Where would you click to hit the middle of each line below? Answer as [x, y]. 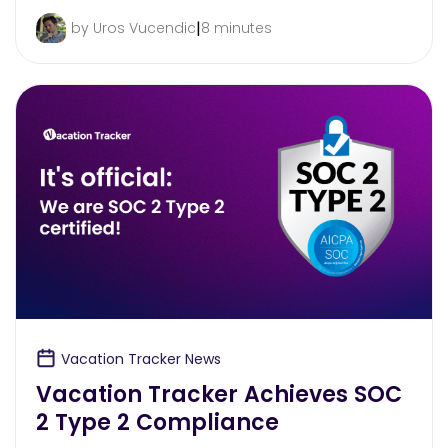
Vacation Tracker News [141, 358]
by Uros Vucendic [133, 28]
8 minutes [236, 28]
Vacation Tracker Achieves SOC [219, 394]
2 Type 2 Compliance [157, 422]
